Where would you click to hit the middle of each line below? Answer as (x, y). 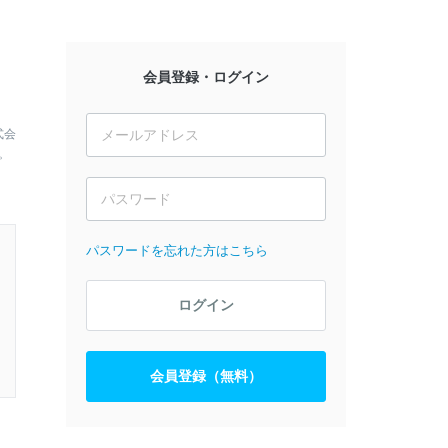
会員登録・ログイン (206, 77)
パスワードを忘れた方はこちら (177, 250)
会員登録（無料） (206, 376)
